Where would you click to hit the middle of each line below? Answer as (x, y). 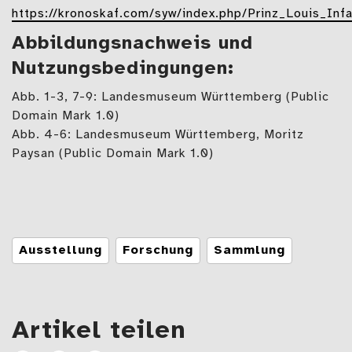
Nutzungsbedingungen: (123, 68)
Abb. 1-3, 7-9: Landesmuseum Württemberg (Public (170, 97)
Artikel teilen (99, 331)
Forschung (158, 250)
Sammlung (249, 250)
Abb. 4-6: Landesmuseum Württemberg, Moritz (158, 134)
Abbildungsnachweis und (132, 43)
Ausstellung (60, 250)
